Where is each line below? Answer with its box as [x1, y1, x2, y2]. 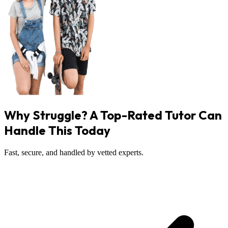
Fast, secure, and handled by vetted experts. [4, 148, 144, 157]
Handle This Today [4, 123, 110, 138]
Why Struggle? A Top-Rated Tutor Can [4, 107, 222, 123]
